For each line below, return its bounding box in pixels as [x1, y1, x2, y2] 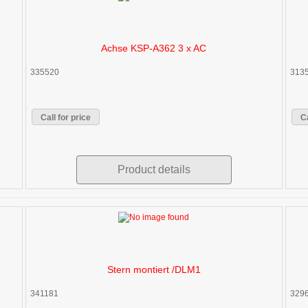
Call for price [41, 112, 91, 122]
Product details [117, 163, 190, 175]
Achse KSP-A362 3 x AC [101, 42, 207, 54]
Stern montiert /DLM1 [107, 263, 201, 275]
